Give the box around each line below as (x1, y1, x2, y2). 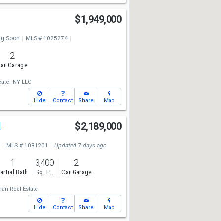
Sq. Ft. (36, 168, 53, 176)
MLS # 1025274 (25, 35, 68, 42)
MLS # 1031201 (6, 142, 48, 149)
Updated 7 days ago (54, 142, 107, 149)
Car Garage (61, 168, 92, 176)
